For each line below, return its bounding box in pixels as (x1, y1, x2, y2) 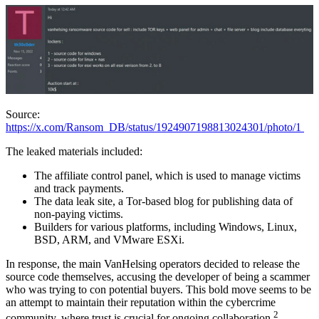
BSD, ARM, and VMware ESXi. (34, 234, 187, 246)
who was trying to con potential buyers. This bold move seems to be (6, 283, 311, 296)
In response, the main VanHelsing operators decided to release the (6, 258, 300, 271)
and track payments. (34, 182, 127, 195)
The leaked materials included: (6, 145, 145, 158)
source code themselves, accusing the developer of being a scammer (6, 271, 310, 283)
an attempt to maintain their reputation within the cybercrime (6, 296, 276, 309)
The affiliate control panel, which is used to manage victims (34, 169, 300, 182)
